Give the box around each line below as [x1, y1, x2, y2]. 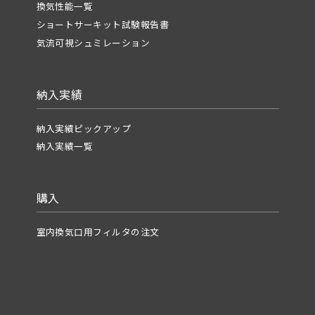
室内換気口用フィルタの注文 [36, 225, 160, 239]
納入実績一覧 [36, 139, 94, 153]
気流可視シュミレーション [36, 35, 150, 49]
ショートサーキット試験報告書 [36, 17, 169, 31]
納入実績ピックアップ [36, 121, 131, 135]
